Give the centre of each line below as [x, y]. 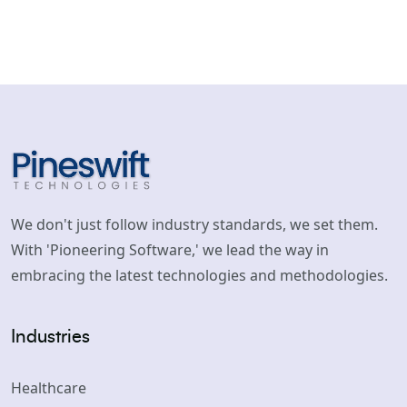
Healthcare [49, 388]
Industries [50, 337]
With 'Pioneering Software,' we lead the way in [170, 250]
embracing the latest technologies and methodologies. [199, 275]
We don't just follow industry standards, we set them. [194, 224]
